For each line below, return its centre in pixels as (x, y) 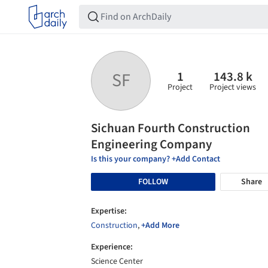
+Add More (160, 226)
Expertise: (109, 211)
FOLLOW (153, 182)
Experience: (112, 247)
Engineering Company (151, 144)
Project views (233, 87)
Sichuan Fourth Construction (170, 128)
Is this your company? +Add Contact (156, 159)
